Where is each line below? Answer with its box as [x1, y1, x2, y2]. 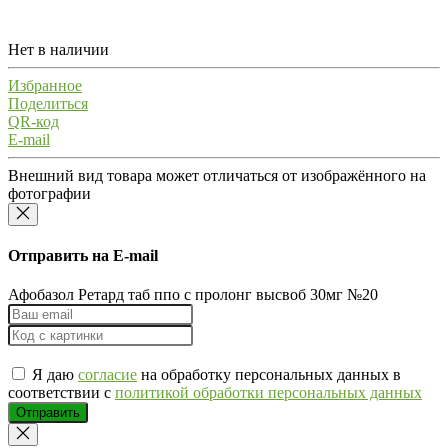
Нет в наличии [8, 40, 109, 58]
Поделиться [8, 94, 88, 112]
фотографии [8, 184, 91, 202]
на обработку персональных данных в [137, 366, 401, 384]
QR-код [8, 112, 59, 130]
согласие [78, 366, 137, 384]
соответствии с [8, 384, 115, 402]
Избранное [8, 76, 82, 94]
